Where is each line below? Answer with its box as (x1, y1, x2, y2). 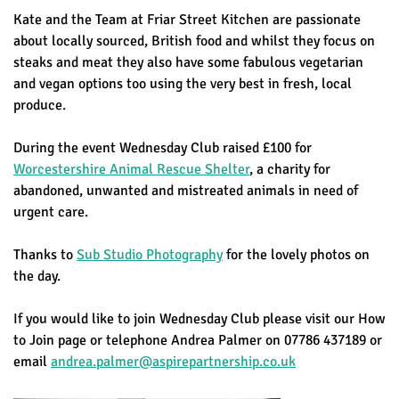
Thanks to (13, 245, 77, 264)
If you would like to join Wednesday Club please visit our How (13, 309, 386, 328)
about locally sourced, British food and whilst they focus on (13, 31, 375, 50)
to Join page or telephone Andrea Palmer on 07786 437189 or (13, 330, 382, 349)
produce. (13, 95, 66, 114)
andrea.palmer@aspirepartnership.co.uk (51, 352, 296, 370)
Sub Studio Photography (77, 245, 223, 264)
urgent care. (13, 202, 88, 221)
